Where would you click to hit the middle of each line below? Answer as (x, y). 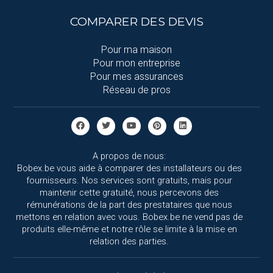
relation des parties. (129, 242)
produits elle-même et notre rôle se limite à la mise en (129, 229)
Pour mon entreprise (136, 63)
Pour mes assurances (136, 77)
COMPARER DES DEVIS (136, 22)
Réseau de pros (136, 90)
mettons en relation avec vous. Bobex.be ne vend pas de (129, 217)
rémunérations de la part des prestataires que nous (129, 205)
